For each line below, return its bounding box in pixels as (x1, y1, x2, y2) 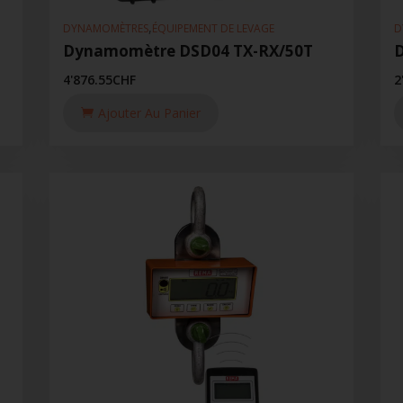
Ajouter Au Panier (97, 104, 201, 122)
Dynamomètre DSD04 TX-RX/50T (62, 40, 313, 62)
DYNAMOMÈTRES (62, 20, 148, 36)
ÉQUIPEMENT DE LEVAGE (151, 20, 274, 36)
